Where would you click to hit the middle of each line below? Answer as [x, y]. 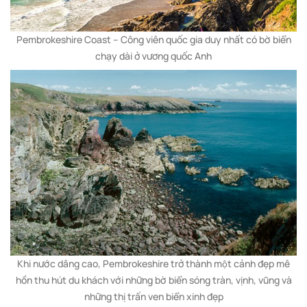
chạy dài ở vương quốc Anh [153, 56]
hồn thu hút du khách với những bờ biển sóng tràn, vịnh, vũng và [153, 280]
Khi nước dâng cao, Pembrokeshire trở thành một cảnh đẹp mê [153, 264]
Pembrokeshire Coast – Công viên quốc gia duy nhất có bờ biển [153, 39]
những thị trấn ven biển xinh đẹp [153, 297]
